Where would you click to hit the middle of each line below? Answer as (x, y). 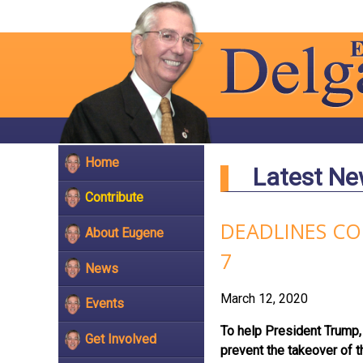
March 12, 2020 (264, 299)
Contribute (114, 198)
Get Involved (121, 339)
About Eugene (124, 233)
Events (105, 304)
